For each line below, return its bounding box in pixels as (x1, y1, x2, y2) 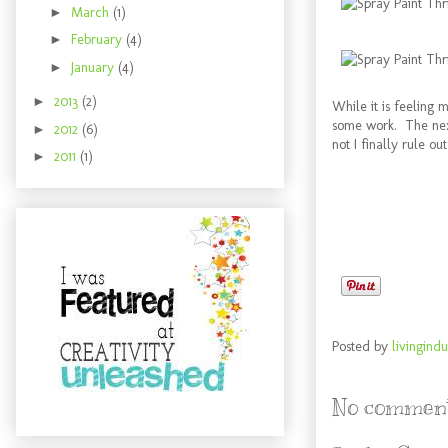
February (70, 31, 126, 49)
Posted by (332, 338, 392, 356)
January (70, 58, 118, 76)
